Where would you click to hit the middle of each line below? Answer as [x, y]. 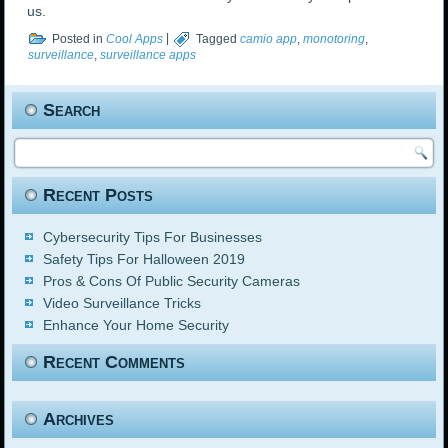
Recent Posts [98, 195]
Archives [79, 419]
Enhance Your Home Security [136, 325]
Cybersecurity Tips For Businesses [153, 237]
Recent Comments [114, 362]
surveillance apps [148, 55]
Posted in [78, 38]
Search [72, 110]
